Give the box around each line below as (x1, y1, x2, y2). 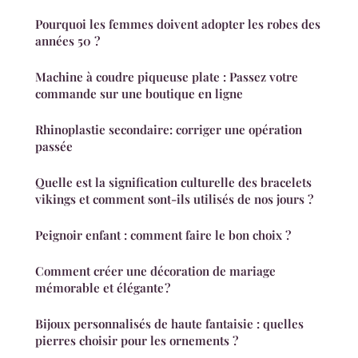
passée (35, 137, 73, 154)
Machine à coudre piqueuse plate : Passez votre (35, 68, 298, 85)
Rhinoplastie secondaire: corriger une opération (35, 121, 302, 137)
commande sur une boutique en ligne (35, 85, 243, 101)
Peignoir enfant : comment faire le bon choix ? (35, 226, 291, 243)
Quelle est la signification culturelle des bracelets (35, 173, 312, 190)
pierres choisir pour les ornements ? (35, 332, 238, 348)
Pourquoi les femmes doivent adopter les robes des (35, 15, 320, 32)
